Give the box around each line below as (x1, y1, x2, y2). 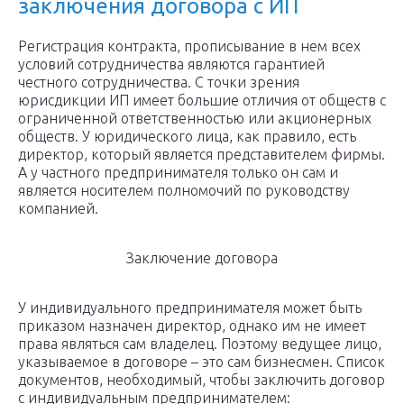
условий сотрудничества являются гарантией (18, 56, 325, 73)
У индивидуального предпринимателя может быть (18, 299, 362, 317)
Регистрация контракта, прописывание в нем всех (18, 38, 361, 55)
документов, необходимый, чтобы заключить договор (18, 372, 385, 389)
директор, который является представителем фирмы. (18, 146, 385, 163)
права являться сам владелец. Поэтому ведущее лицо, (18, 335, 381, 353)
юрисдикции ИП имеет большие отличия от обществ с (18, 92, 386, 109)
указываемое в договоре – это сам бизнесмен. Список (18, 353, 385, 371)
